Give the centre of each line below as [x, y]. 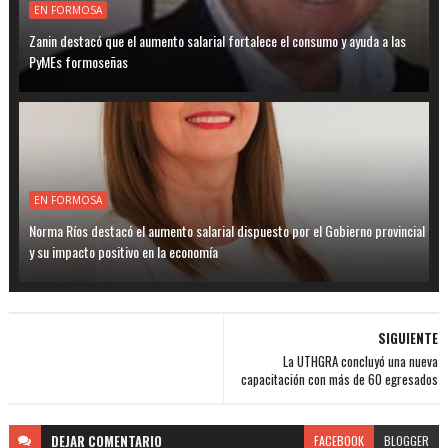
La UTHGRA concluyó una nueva [361, 361]
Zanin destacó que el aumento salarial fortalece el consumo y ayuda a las [217, 41]
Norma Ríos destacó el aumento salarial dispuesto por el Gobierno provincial [226, 231]
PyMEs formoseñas [78, 62]
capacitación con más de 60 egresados [340, 379]
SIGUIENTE [408, 338]
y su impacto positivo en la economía [123, 252]
